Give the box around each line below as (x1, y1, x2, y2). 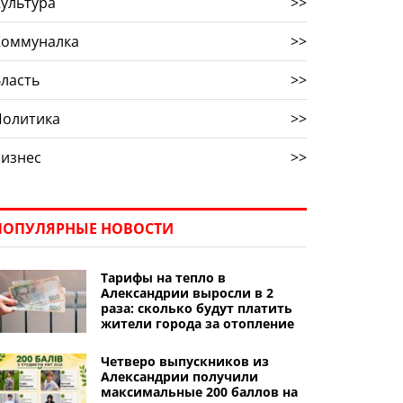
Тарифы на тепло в (100, 269, 226, 286)
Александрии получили (100, 368, 258, 385)
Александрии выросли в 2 (100, 284, 273, 301)
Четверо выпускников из (100, 353, 269, 370)
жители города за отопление (100, 315, 294, 332)
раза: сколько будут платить (100, 300, 292, 317)
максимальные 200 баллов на (100, 383, 298, 400)
